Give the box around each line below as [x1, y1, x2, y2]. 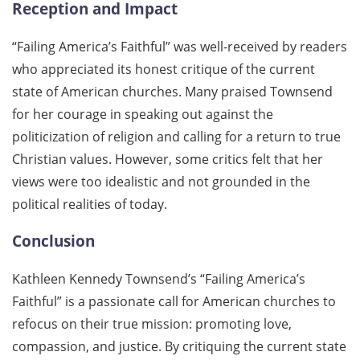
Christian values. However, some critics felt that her [12, 149, 323, 168]
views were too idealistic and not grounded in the [12, 172, 310, 190]
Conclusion [12, 231, 95, 252]
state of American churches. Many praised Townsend [12, 82, 333, 100]
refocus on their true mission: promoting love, [12, 315, 292, 333]
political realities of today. [12, 194, 167, 213]
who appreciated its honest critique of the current [12, 59, 315, 78]
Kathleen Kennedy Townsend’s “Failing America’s [12, 270, 305, 288]
